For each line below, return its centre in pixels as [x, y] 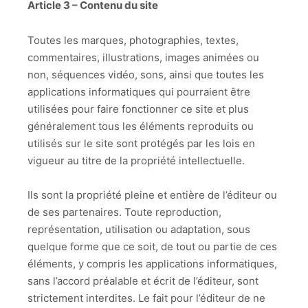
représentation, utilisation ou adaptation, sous [139, 230]
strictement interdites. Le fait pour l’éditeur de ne [146, 298]
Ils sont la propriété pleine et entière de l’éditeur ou [152, 195]
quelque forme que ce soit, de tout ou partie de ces [152, 247]
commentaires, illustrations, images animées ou [143, 57]
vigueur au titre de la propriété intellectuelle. [136, 160]
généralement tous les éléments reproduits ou [141, 126]
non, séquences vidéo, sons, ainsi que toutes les [146, 74]
